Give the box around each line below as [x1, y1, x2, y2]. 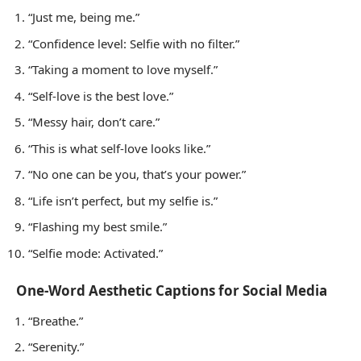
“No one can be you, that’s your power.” [28, 166, 246, 183]
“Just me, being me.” [28, 9, 139, 26]
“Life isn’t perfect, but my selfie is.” [28, 192, 218, 209]
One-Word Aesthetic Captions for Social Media [16, 281, 327, 301]
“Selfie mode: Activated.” [28, 244, 163, 261]
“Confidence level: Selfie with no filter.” [28, 35, 239, 52]
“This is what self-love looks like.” [28, 139, 210, 156]
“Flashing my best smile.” [28, 218, 167, 235]
